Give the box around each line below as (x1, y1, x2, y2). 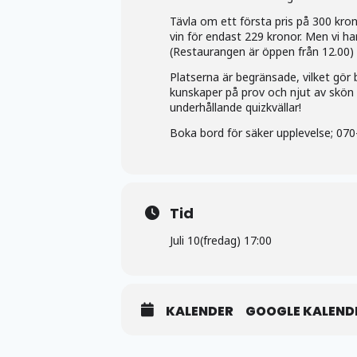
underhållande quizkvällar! (170, 100, 301, 115)
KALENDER (166, 302, 233, 320)
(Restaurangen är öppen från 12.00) (170, 44, 354, 59)
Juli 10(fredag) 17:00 (170, 233, 272, 248)
